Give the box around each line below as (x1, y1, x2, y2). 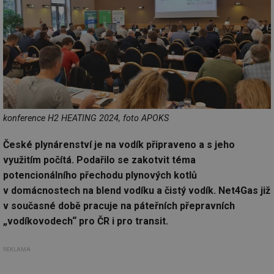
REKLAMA (3, 246, 31, 253)
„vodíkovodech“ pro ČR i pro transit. (3, 215, 168, 227)
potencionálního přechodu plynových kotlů (3, 169, 197, 181)
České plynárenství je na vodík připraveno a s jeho (3, 138, 235, 150)
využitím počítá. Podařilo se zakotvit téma (3, 154, 196, 166)
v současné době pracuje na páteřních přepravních (3, 199, 235, 212)
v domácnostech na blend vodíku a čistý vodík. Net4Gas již (3, 184, 270, 196)
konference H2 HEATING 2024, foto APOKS (3, 113, 169, 124)
